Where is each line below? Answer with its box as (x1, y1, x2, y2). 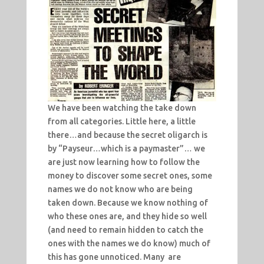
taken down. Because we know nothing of (47, 198, 208, 208)
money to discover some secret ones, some (47, 171, 212, 181)
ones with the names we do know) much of (47, 239, 210, 249)
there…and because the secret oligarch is (47, 130, 207, 140)
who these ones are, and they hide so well (47, 212, 207, 222)
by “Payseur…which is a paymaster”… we (47, 144, 205, 154)
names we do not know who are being (47, 184, 193, 194)
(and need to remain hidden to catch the (47, 225, 203, 235)
